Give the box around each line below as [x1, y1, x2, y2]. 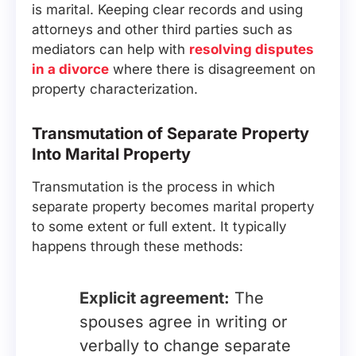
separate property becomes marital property [32, 199, 315, 215]
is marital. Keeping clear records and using [32, 2, 303, 17]
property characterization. [32, 81, 198, 97]
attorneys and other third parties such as [32, 21, 292, 37]
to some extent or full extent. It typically [32, 219, 287, 234]
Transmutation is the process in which [32, 179, 275, 195]
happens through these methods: [32, 238, 243, 254]
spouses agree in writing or [79, 312, 288, 331]
